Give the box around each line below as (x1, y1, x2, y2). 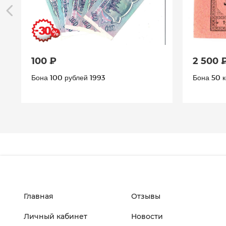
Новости (131, 211, 163, 221)
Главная (24, 191, 53, 201)
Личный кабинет (24, 211, 87, 221)
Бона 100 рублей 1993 (31, 73, 105, 82)
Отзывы (131, 191, 161, 201)
